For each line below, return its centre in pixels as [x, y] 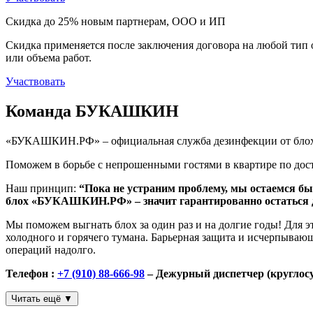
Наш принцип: [42, 188]
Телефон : [31, 273]
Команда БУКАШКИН [92, 111]
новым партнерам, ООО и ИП [152, 22]
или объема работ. [49, 58]
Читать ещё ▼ [42, 298]
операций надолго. [51, 249]
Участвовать [35, 82]
